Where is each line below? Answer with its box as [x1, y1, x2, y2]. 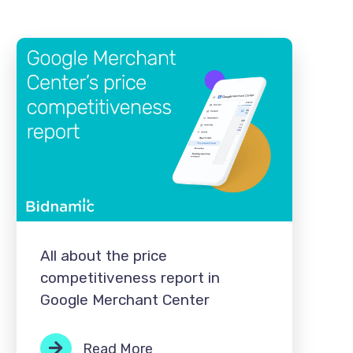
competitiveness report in [39, 269, 220, 288]
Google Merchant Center [39, 291, 210, 310]
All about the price [39, 247, 167, 266]
